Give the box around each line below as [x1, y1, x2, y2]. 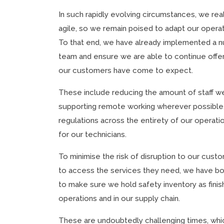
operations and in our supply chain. [58, 194, 180, 203]
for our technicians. [58, 130, 126, 139]
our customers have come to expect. [58, 66, 193, 75]
